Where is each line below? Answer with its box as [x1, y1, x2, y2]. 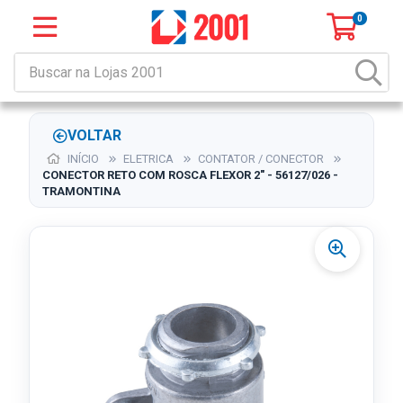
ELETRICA [123, 152, 176, 166]
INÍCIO [65, 152, 99, 166]
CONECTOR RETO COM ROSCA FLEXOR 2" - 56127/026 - [42, 168, 338, 182]
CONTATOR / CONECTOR [198, 152, 324, 166]
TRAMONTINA [42, 184, 121, 198]
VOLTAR [67, 127, 121, 144]
